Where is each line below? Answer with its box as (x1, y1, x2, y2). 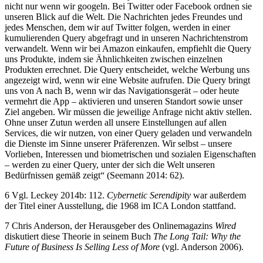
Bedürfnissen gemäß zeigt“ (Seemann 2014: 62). (5, 170, 184, 180)
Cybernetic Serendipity (107, 190, 191, 200)
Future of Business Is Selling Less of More (5, 241, 160, 252)
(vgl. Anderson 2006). (160, 241, 244, 252)
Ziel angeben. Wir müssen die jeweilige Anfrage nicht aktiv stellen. (5, 106, 252, 117)
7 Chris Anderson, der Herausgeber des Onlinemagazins (5, 220, 215, 231)
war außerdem (191, 190, 246, 200)
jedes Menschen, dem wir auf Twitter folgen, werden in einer (5, 22, 230, 32)
